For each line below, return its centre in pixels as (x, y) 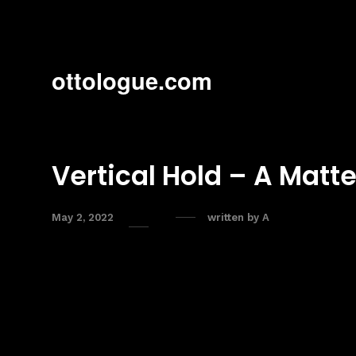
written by (235, 217)
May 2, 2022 (83, 217)
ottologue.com (132, 80)
